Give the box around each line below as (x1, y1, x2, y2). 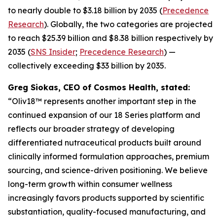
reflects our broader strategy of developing (8, 123, 175, 134)
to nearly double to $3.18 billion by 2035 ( (8, 5, 162, 15)
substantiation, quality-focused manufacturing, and (8, 206, 206, 217)
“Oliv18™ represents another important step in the (8, 96, 196, 106)
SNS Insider (31, 46, 75, 57)
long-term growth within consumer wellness (8, 179, 172, 189)
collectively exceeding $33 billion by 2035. (8, 60, 166, 71)
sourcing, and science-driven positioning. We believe (8, 165, 208, 175)
